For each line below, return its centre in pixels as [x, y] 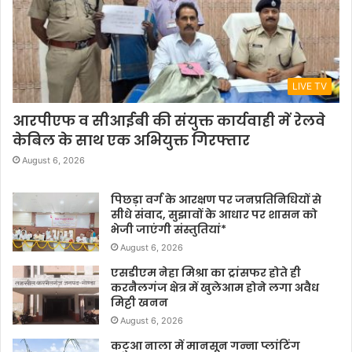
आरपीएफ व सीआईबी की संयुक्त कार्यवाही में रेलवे [169, 121]
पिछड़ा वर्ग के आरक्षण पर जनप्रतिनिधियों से [216, 200]
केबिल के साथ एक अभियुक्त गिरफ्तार [131, 141]
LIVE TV [310, 86]
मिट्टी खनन [139, 303]
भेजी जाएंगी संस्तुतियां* [169, 230]
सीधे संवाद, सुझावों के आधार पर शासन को [214, 215]
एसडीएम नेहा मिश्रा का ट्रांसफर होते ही [206, 273]
